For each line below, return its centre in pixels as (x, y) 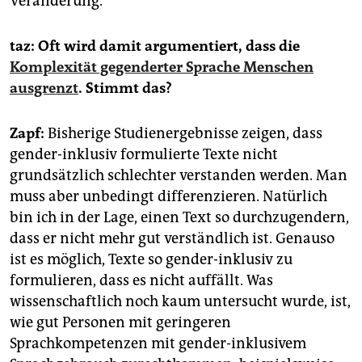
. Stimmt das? (125, 88)
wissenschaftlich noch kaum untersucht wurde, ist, (180, 302)
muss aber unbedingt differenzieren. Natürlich (168, 197)
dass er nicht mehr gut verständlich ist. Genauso (172, 239)
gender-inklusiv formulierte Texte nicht (144, 155)
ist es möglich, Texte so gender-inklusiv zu (151, 260)
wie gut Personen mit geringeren (120, 323)
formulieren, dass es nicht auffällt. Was (141, 281)
